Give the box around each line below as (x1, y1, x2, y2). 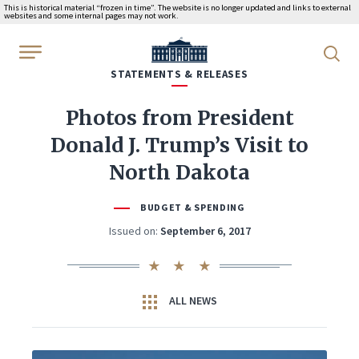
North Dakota (109, 159, 250, 185)
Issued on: (108, 224, 158, 238)
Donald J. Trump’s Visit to (50, 132, 309, 158)
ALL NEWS (166, 293, 217, 308)
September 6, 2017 (159, 224, 251, 238)
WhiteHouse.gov (151, 39, 240, 55)
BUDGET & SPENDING (140, 201, 245, 213)
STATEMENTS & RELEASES (111, 67, 248, 81)
